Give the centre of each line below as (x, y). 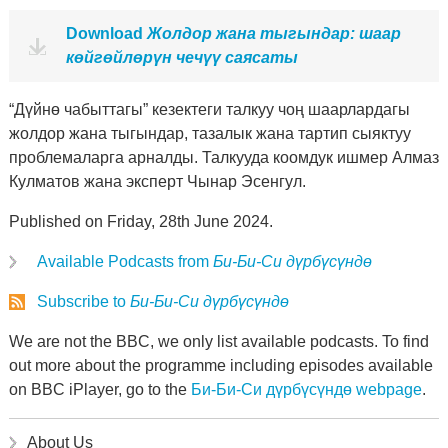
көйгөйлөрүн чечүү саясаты (181, 57)
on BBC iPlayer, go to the (99, 389)
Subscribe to (83, 301)
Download (106, 33)
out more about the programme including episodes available (220, 365)
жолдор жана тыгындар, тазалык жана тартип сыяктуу (209, 133)
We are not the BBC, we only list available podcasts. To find (218, 341)
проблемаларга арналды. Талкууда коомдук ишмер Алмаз (223, 157)
